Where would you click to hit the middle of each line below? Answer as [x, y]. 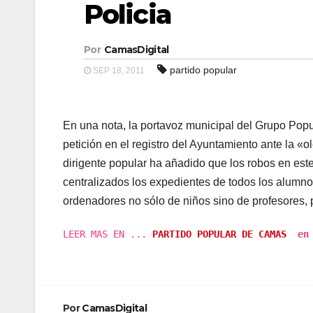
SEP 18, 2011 [118, 71]
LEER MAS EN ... [108, 234]
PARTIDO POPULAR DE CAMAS [219, 234]
